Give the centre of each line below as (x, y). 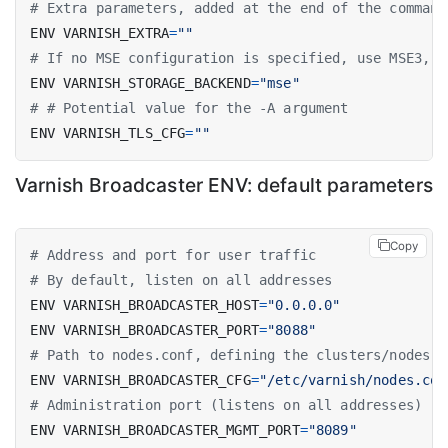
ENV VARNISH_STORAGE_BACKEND (140, 82)
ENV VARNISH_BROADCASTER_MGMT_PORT (165, 430)
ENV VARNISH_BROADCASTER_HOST (144, 305)
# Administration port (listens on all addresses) (226, 405)
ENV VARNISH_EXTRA (100, 32)
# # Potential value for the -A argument (189, 107)
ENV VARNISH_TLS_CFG (108, 132)
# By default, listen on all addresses (181, 280)
